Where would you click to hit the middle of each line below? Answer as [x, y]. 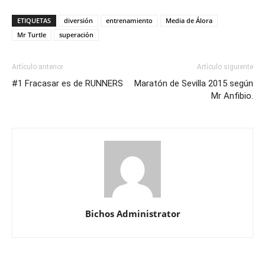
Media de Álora [189, 20]
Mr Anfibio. [232, 96]
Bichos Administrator [132, 213]
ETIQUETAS [34, 20]
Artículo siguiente [225, 67]
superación [76, 34]
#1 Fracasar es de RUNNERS [67, 83]
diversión [78, 20]
